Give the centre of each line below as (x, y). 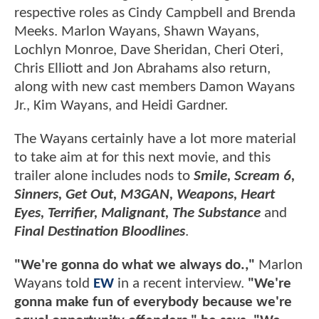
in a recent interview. (179, 284)
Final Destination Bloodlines (100, 232)
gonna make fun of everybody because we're (153, 303)
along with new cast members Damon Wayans (155, 87)
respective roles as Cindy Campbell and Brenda (155, 13)
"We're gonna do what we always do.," (136, 266)
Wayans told (54, 284)
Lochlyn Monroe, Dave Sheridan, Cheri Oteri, (149, 50)
